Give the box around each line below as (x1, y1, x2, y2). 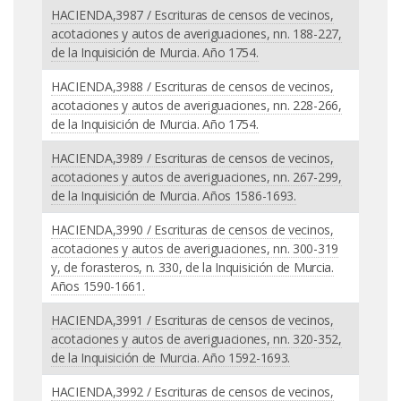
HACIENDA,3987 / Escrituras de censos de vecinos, (51, 5, 334, 23)
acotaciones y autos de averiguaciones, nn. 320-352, (51, 329, 342, 347)
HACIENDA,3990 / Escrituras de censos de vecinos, (51, 220, 334, 238)
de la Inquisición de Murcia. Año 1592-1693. (51, 348, 291, 366)
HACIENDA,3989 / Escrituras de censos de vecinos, (51, 149, 334, 166)
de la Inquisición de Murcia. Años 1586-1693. (51, 186, 296, 204)
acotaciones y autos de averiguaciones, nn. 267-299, (51, 167, 342, 185)
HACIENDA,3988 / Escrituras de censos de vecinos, (51, 77, 334, 95)
